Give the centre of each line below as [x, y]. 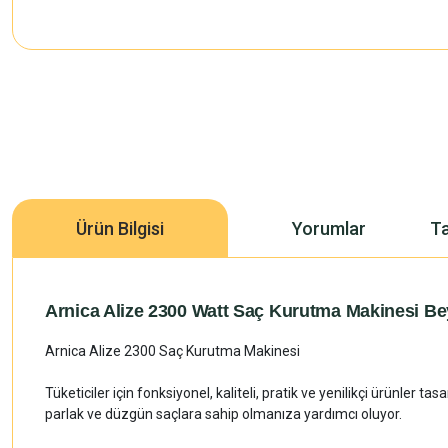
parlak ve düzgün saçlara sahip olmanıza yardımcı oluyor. [223, 414]
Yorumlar [329, 228]
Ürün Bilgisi [120, 228]
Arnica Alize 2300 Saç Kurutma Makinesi [172, 351]
